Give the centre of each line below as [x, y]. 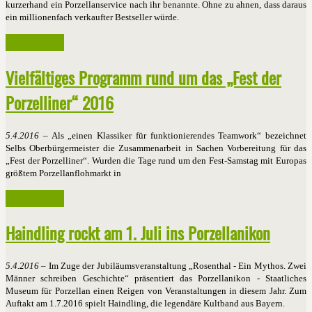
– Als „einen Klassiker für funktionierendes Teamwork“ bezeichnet [173, 135]
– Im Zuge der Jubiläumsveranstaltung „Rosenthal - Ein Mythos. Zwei [173, 266]
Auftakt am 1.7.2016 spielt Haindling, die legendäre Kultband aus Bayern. [147, 304]
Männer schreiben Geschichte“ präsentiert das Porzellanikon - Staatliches [156, 279]
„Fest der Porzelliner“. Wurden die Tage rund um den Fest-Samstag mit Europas [156, 160]
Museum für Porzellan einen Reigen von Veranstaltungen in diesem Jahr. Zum [156, 291]
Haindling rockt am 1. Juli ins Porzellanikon [138, 233]
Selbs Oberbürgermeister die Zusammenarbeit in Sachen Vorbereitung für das [156, 148]
